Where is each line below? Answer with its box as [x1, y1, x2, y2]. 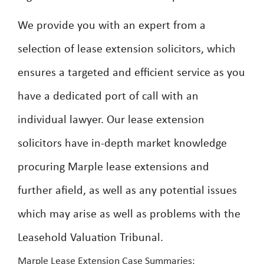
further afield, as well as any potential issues [18, 185, 237, 197]
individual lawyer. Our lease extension [18, 114, 204, 126]
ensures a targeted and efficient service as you [18, 67, 245, 79]
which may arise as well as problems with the [18, 209, 240, 220]
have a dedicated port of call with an [18, 91, 199, 103]
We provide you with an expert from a [18, 20, 206, 32]
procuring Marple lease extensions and [18, 161, 209, 173]
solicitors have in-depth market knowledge [18, 138, 227, 150]
